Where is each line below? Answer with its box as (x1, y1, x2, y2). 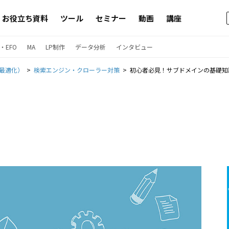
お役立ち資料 (2, 12, 48, 24)
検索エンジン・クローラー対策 (34, 65, 120, 74)
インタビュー (116, 42, 153, 51)
